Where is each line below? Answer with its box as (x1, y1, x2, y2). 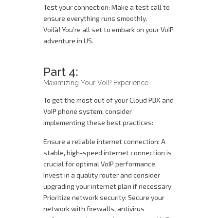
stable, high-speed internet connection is (43, 148, 172, 157)
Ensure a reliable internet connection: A (43, 137, 165, 145)
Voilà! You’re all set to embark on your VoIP (43, 25, 174, 34)
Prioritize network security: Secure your (43, 193, 164, 201)
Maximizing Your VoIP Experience (43, 79, 148, 87)
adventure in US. (43, 36, 93, 45)
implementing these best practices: (43, 118, 153, 127)
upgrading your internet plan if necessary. (43, 182, 173, 190)
